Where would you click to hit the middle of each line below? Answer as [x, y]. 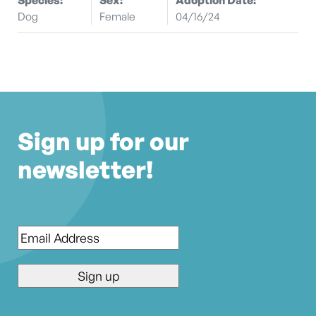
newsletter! [85, 170]
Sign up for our [103, 141]
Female [118, 16]
